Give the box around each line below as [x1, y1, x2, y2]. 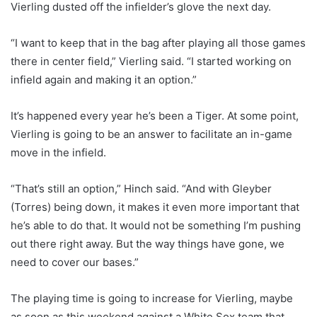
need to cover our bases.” [11, 255, 139, 270]
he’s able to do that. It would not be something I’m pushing [11, 219, 301, 233]
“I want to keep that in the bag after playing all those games [11, 36, 306, 50]
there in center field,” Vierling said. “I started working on [11, 54, 292, 69]
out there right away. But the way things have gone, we [11, 237, 284, 251]
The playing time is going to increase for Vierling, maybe [11, 292, 293, 306]
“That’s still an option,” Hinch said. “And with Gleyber [11, 182, 272, 196]
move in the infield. [11, 146, 106, 160]
